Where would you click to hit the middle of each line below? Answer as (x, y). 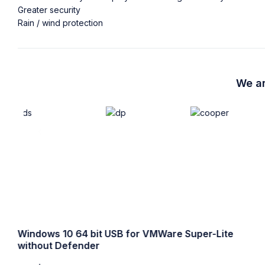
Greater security (49, 10)
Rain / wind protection (60, 23)
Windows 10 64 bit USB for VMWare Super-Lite (125, 234)
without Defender (59, 245)
